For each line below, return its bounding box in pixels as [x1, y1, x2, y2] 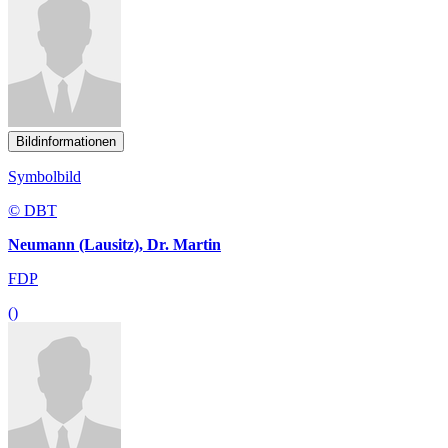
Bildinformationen [16, 134, 116, 150]
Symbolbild [8, 168, 81, 186]
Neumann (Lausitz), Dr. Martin [8, 236, 221, 254]
